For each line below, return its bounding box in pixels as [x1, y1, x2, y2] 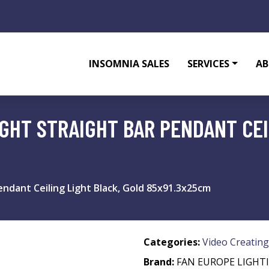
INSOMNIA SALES [89, 57, 170, 70]
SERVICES [187, 57, 230, 70]
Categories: [144, 235, 200, 249]
